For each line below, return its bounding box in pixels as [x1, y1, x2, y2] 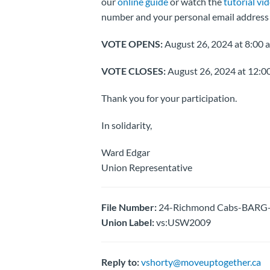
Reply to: [101, 256, 139, 268]
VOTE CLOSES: [101, 64, 166, 77]
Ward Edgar [101, 146, 150, 158]
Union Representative [101, 161, 192, 173]
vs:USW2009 [154, 216, 211, 228]
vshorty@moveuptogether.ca [140, 256, 261, 268]
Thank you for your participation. [101, 92, 237, 104]
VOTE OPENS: [101, 37, 163, 49]
